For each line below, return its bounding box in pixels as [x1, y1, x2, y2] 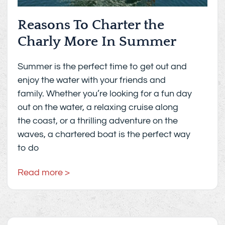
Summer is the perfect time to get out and [18, 62, 187, 72]
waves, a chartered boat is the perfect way [18, 130, 191, 140]
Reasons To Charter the [18, 17, 165, 33]
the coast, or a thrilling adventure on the [18, 116, 178, 126]
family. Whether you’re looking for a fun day [18, 89, 192, 99]
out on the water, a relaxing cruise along [18, 102, 179, 113]
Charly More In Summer [18, 34, 177, 50]
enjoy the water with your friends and [18, 75, 166, 85]
